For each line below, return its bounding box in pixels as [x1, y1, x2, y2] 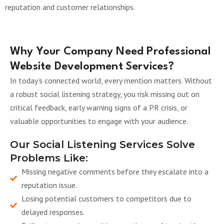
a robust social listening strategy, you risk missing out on [10, 89, 199, 99]
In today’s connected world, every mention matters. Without [10, 75, 212, 85]
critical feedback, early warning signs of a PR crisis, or [10, 102, 187, 112]
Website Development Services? [10, 61, 174, 72]
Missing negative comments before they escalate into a [21, 166, 208, 176]
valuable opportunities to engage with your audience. [10, 116, 188, 126]
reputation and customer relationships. [5, 2, 135, 12]
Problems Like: [10, 152, 88, 164]
